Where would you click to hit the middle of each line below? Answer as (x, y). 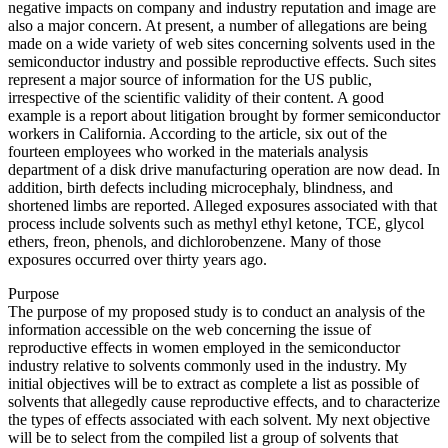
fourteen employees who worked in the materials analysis (188, 151)
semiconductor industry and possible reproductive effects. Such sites (222, 61)
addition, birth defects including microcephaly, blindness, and (200, 187)
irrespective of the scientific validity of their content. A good (196, 97)
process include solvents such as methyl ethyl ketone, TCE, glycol (216, 223)
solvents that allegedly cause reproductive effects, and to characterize (224, 401)
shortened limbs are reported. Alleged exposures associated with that (222, 205)
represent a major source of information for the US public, (190, 79)
